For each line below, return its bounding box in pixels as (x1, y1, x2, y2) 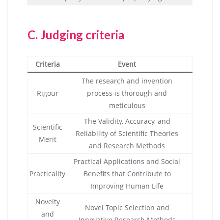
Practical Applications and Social (74, 156, 180, 166)
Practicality (29, 168, 65, 178)
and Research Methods (89, 140, 165, 150)
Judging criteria (40, 27, 124, 42)
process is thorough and (87, 88, 167, 98)
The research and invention (82, 76, 172, 85)
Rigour (36, 88, 58, 98)
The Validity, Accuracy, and (83, 116, 170, 126)
